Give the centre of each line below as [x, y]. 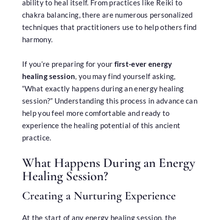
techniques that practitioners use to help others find [109, 27]
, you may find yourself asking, [125, 76]
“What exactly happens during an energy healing [103, 89]
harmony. [37, 40]
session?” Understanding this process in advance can [110, 101]
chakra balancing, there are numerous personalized [107, 15]
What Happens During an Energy [109, 163]
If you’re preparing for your [68, 64]
